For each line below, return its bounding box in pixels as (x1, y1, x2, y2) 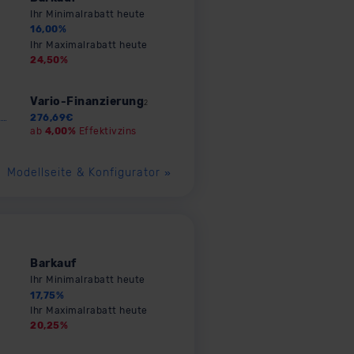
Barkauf (30, 257, 77, 271)
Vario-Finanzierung (30, 94, 144, 108)
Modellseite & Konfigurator (7, 166, 165, 180)
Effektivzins (76, 125, 137, 137)
